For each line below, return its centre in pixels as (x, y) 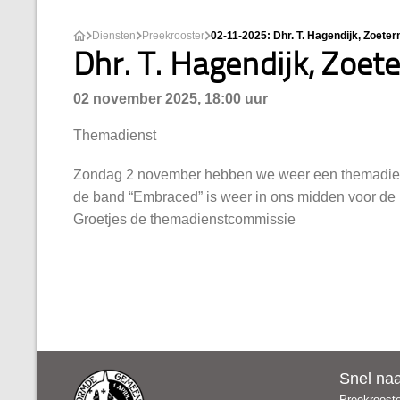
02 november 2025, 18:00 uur (171, 99)
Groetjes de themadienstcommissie (184, 220)
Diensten (114, 36)
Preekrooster (173, 36)
